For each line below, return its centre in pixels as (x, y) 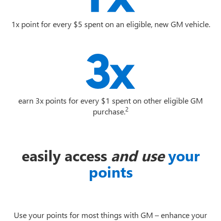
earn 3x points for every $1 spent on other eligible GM (110, 100)
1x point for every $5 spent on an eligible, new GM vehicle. (110, 24)
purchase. (109, 111)
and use (137, 155)
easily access (66, 155)
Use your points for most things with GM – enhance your (110, 215)
